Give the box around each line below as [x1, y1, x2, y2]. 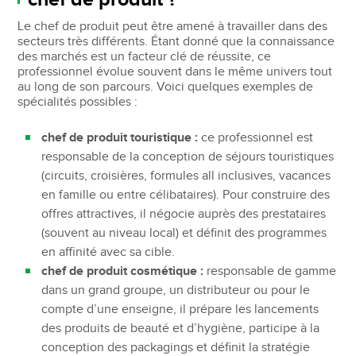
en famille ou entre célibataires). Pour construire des [41, 187, 331, 203]
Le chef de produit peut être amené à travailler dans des [17, 18, 328, 34]
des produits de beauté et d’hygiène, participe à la [41, 320, 320, 336]
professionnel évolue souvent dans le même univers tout [17, 64, 333, 79]
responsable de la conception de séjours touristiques [41, 149, 335, 164]
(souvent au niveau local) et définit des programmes [41, 225, 327, 241]
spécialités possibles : [17, 94, 138, 110]
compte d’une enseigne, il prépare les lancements [41, 301, 319, 317]
